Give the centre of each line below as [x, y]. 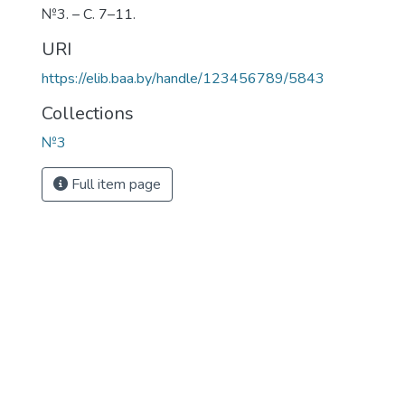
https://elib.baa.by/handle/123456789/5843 [183, 79]
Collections [88, 113]
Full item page [114, 184]
